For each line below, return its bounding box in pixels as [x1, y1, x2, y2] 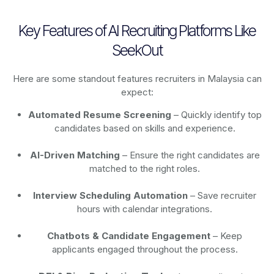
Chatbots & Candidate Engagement [47, 230, 211, 242]
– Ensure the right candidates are [119, 149, 260, 161]
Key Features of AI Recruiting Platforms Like [18, 21, 256, 40]
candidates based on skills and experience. [54, 122, 235, 135]
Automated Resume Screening [28, 109, 171, 121]
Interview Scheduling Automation [33, 190, 188, 202]
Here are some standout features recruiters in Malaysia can [12, 73, 262, 85]
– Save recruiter [188, 190, 257, 202]
